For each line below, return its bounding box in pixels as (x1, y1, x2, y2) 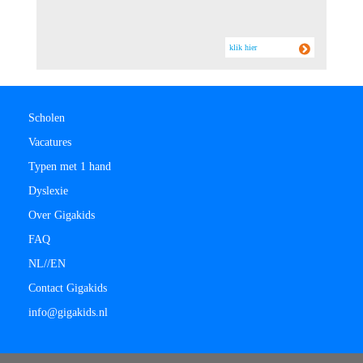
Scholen (28, 112, 65, 125)
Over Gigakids (28, 209, 95, 222)
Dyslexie (28, 185, 68, 198)
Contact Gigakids (28, 282, 107, 295)
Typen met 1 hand (28, 160, 111, 173)
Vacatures (28, 136, 71, 149)
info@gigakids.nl (28, 306, 108, 319)
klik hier (229, 43, 257, 53)
